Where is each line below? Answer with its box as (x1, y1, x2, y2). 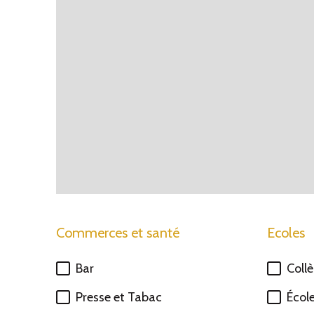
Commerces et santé (56, 224, 179, 241)
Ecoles (267, 224, 305, 241)
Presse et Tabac (76, 289, 162, 305)
